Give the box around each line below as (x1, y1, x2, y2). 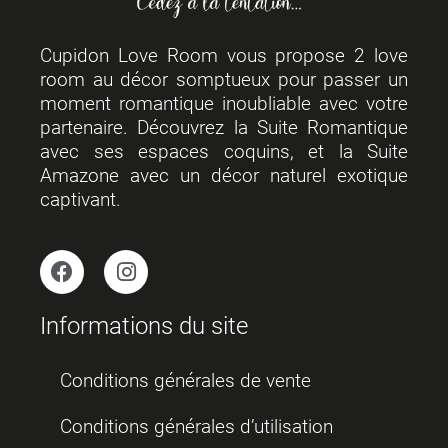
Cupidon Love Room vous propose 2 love (40, 43, 408, 67)
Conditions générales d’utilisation (60, 414, 333, 438)
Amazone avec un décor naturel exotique (40, 163, 408, 187)
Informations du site (40, 311, 248, 340)
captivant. (40, 187, 121, 211)
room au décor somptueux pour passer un (40, 67, 408, 91)
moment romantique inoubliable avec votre (40, 91, 408, 115)
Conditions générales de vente (60, 368, 311, 392)
